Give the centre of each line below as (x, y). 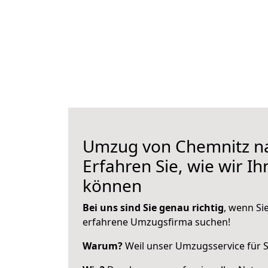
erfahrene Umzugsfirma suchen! (156, 222)
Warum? (103, 246)
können (112, 185)
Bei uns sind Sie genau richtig (153, 208)
